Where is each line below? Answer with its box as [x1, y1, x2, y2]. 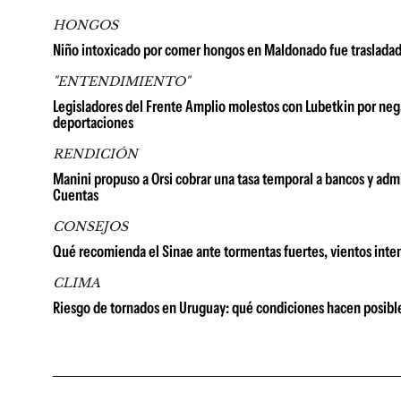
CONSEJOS [53, 218, 128, 235]
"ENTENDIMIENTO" [53, 73, 190, 90]
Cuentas [53, 185, 98, 205]
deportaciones [53, 113, 133, 132]
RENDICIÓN [53, 146, 138, 162]
